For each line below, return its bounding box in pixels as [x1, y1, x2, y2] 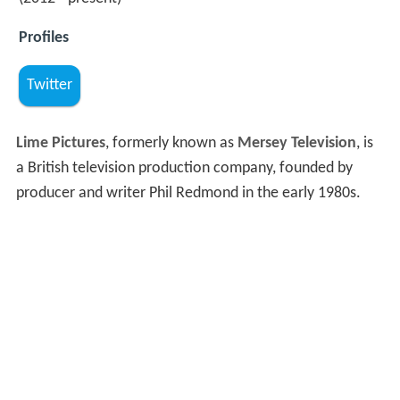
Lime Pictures [15, 135, 105, 153]
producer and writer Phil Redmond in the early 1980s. [15, 185, 361, 203]
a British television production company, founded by [15, 160, 353, 178]
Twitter [27, 76, 72, 94]
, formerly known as [104, 135, 237, 153]
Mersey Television [237, 135, 356, 153]
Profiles [19, 29, 69, 46]
